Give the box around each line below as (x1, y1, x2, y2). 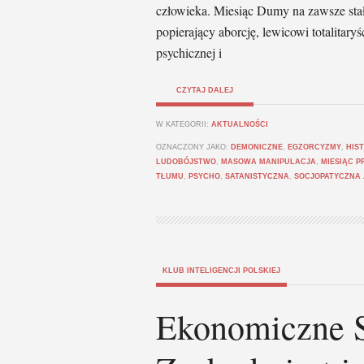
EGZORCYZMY (288, 143, 341, 151)
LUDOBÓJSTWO (156, 158, 216, 166)
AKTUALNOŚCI (211, 120, 268, 128)
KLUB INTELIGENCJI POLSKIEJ (162, 266, 280, 275)
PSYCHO (188, 172, 220, 180)
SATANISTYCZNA (225, 172, 289, 180)
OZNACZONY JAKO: (156, 143, 231, 151)
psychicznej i (156, 44, 222, 61)
